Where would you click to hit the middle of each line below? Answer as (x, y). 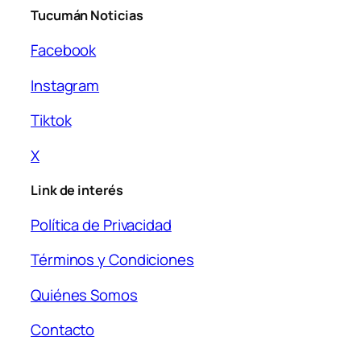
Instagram (65, 85)
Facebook (64, 50)
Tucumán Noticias (87, 16)
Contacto (63, 330)
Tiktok (51, 120)
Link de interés (77, 191)
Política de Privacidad (101, 224)
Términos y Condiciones (112, 260)
